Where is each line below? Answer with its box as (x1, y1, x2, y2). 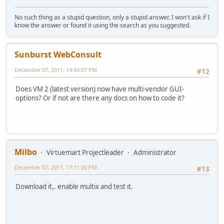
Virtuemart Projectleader (46, 148, 124, 157)
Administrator (133, 148, 176, 157)
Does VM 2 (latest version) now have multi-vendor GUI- (15, 84, 184, 93)
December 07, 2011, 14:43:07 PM (14, 66, 97, 74)
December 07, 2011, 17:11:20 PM (14, 163, 97, 171)
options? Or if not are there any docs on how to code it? (15, 93, 184, 102)
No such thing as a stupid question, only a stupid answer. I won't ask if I (14, 13, 209, 22)
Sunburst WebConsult (14, 49, 101, 60)
